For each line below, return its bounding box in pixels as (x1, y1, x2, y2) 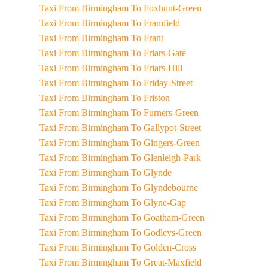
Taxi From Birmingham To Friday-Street (130, 78, 193, 88)
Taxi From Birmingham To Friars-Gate (130, 48, 186, 58)
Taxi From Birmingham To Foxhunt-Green (130, 3, 202, 13)
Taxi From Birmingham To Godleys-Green (130, 227, 202, 237)
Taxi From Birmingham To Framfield (130, 18, 180, 28)
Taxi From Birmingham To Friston (130, 93, 170, 103)
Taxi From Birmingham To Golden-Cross (130, 242, 196, 252)
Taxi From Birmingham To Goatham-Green (130, 212, 205, 223)
